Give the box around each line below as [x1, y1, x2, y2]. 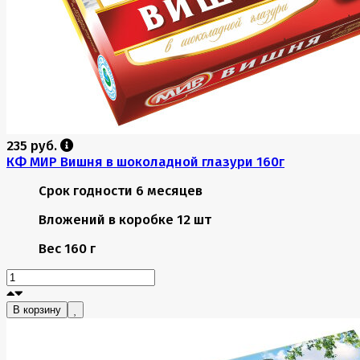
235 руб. [6, 137, 60, 153]
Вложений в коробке [39, 211, 174, 227]
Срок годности [39, 182, 133, 198]
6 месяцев [136, 182, 202, 198]
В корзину [13, 303, 61, 316]
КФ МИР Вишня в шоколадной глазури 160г [6, 153, 284, 170]
